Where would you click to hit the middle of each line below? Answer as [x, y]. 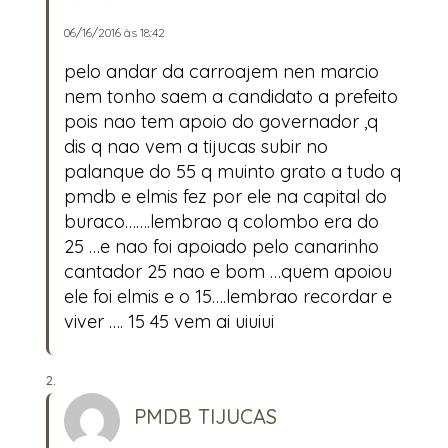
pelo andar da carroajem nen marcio [221, 71]
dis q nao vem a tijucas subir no [196, 146]
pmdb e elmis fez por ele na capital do [225, 196]
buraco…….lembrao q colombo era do [221, 221]
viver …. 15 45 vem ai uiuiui [169, 321]
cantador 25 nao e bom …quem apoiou [228, 271]
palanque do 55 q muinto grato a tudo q [232, 171]
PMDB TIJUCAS [205, 417]
